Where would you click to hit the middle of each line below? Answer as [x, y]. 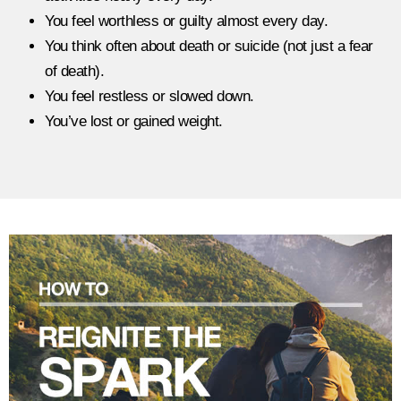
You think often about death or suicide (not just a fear [209, 47]
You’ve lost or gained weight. [134, 122]
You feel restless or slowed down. [149, 97]
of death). [74, 72]
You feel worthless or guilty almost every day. [186, 21]
